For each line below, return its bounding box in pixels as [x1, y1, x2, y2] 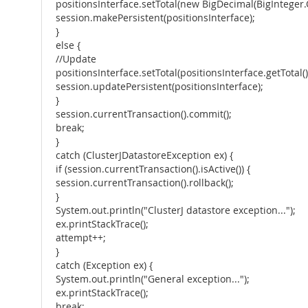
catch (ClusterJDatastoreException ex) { [56, 149, 233, 162]
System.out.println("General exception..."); [56, 273, 250, 285]
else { [56, 39, 80, 52]
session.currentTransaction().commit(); [56, 108, 232, 120]
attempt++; [56, 232, 106, 244]
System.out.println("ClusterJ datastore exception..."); [56, 204, 296, 217]
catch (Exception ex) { [56, 259, 153, 272]
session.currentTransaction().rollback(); [56, 177, 234, 189]
